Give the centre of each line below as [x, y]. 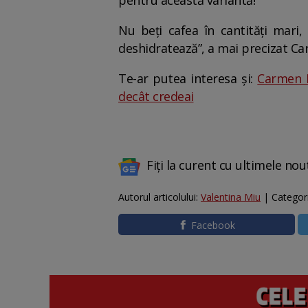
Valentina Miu [231, 197]
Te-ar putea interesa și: [188, 78]
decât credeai [156, 96]
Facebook [213, 225]
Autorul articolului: [159, 197]
